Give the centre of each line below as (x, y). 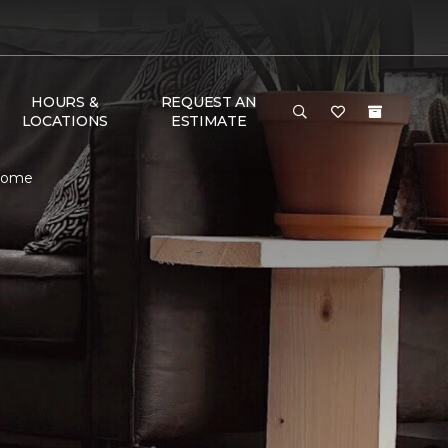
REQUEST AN (208, 102)
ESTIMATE (208, 121)
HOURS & (65, 102)
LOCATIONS (65, 121)
